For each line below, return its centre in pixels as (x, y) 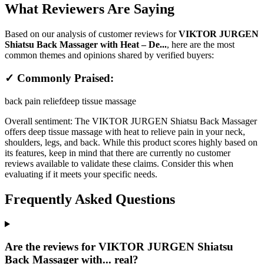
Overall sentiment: (40, 121)
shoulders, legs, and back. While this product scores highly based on (131, 142)
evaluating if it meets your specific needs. (81, 174)
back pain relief (33, 101)
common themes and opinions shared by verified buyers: (109, 55)
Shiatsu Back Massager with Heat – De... (86, 45)
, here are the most (201, 45)
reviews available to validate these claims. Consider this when (119, 163)
